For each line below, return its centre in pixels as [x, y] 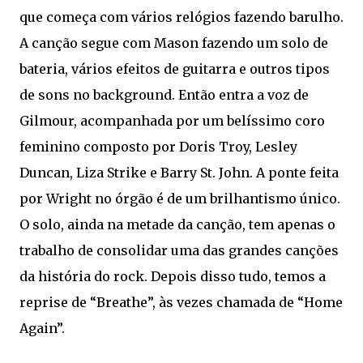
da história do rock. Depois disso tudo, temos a [173, 276]
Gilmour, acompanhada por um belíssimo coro [172, 121]
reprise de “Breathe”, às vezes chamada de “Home [181, 302]
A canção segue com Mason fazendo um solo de [174, 43]
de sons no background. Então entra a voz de [164, 95]
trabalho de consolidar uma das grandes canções [179, 250]
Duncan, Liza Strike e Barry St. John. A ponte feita [179, 173]
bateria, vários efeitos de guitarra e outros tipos [175, 69]
